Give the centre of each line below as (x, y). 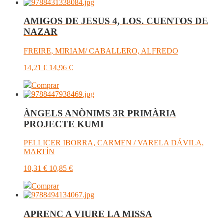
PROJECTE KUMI (64, 124)
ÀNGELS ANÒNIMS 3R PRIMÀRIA (100, 113)
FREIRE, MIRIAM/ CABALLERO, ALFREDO (101, 51)
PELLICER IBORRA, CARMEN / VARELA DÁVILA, (114, 143)
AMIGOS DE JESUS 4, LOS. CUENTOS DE (116, 21)
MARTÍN (39, 152)
